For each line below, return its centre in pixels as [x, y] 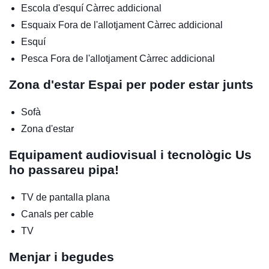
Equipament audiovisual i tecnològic [122, 154]
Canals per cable [57, 214]
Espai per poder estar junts [171, 84]
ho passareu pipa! [64, 169]
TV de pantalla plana [65, 197]
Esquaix [40, 25]
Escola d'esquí [53, 8]
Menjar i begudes [62, 256]
